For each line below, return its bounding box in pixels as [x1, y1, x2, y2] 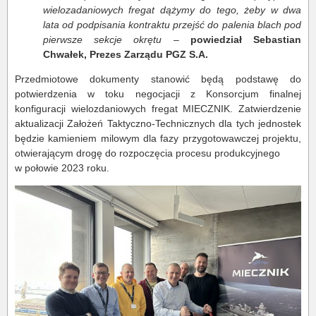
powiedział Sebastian [190, 34, 302, 45]
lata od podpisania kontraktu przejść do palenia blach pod [43, 19, 301, 30]
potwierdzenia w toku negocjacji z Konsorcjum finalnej [15, 88, 301, 99]
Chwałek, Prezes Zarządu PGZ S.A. [43, 49, 208, 60]
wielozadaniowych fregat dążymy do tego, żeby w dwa [43, 4, 301, 16]
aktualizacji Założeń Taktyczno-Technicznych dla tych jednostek [15, 118, 301, 129]
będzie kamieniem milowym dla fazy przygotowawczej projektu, [15, 133, 301, 144]
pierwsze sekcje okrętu [43, 34, 174, 45]
